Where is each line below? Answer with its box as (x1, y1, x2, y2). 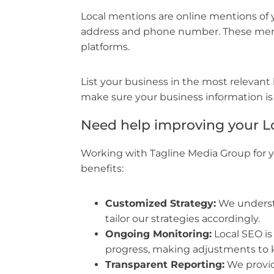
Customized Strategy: (105, 198, 216, 210)
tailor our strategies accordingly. (105, 213, 260, 225)
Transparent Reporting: (105, 259, 224, 271)
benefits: (81, 163, 124, 175)
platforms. (81, 41, 130, 53)
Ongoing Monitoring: (105, 228, 212, 240)
